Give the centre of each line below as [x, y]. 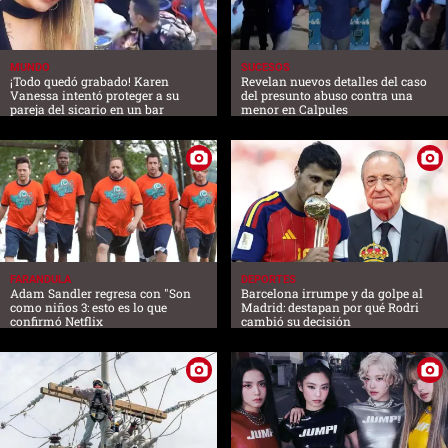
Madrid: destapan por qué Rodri [330, 306]
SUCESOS [265, 67]
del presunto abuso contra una [327, 94]
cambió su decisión [296, 320]
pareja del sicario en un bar [87, 108]
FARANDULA [40, 279]
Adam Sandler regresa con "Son [100, 292]
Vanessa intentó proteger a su [94, 94]
